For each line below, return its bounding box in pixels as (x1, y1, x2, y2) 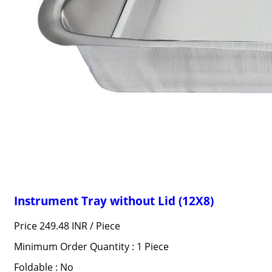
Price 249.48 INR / (13, 219, 96, 233)
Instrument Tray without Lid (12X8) (13, 193, 214, 208)
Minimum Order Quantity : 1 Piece (13, 240, 169, 253)
